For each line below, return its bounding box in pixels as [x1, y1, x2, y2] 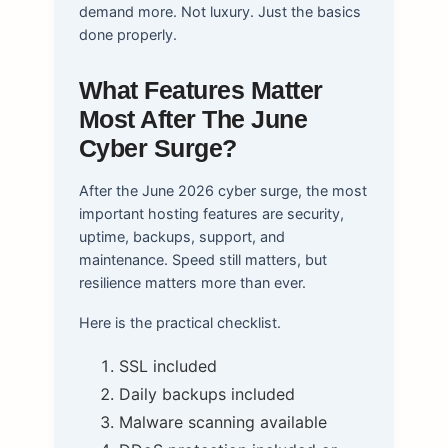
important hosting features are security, [78, 205, 344, 223]
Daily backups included [118, 383, 295, 404]
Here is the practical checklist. [78, 314, 281, 332]
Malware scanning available [118, 411, 327, 432]
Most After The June [78, 106, 308, 134]
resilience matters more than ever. [78, 274, 306, 292]
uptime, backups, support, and [78, 228, 285, 246]
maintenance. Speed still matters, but [78, 251, 327, 269]
